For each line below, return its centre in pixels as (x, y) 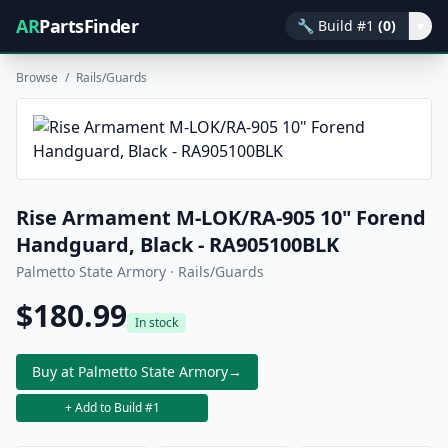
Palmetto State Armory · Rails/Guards (140, 271)
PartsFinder (89, 26)
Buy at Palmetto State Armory (130, 371)
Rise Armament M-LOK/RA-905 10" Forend (221, 217)
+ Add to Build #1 (112, 407)
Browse (37, 77)
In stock (156, 322)
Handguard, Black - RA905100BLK (177, 244)
